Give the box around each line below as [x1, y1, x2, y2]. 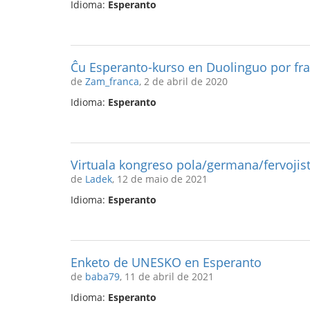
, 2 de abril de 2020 [139, 75, 228, 88]
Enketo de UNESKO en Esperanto [71, 254, 262, 271]
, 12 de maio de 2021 [112, 172, 208, 185]
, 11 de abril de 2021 [120, 270, 214, 283]
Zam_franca [85, 75, 139, 88]
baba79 [85, 270, 120, 283]
